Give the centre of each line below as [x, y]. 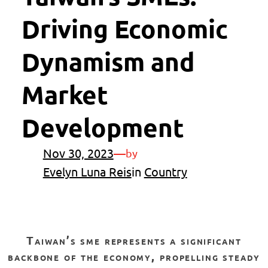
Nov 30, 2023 [78, 153]
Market [65, 95]
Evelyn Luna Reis [87, 172]
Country [165, 172]
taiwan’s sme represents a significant [31, 240]
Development [103, 127]
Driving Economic [124, 29]
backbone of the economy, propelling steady [134, 256]
